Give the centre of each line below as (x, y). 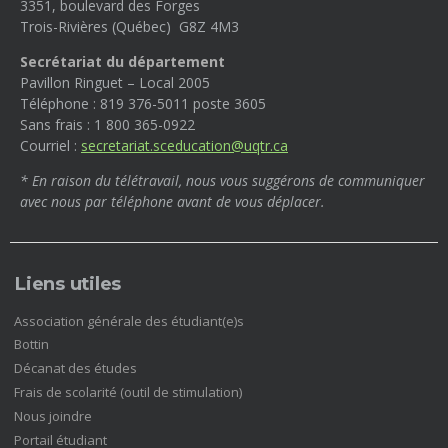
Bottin (32, 344)
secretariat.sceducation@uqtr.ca (184, 146)
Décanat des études (76, 368)
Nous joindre (53, 415)
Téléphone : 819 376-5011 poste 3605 (143, 104)
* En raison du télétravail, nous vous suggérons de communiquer (222, 181)
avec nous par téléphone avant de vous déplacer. (172, 202)
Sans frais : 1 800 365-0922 (107, 125)
